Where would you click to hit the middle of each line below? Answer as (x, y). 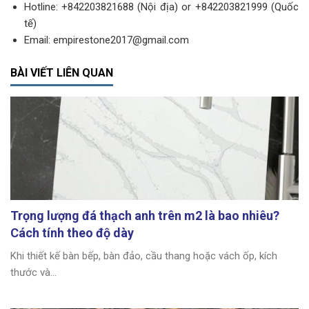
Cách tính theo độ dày (72, 232)
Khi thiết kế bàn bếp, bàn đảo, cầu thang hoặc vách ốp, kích (144, 256)
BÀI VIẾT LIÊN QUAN (62, 72)
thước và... (33, 272)
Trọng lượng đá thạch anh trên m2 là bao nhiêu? (145, 215)
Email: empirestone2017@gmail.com (106, 40)
